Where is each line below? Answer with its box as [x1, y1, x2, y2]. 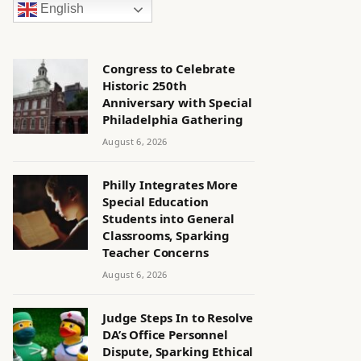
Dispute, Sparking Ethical [102, 343, 254, 359]
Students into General [102, 210, 234, 226]
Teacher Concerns [102, 244, 209, 260]
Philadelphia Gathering [102, 111, 243, 127]
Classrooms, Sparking [102, 227, 230, 243]
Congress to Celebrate [102, 60, 235, 77]
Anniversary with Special [102, 94, 252, 110]
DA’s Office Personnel [102, 326, 228, 342]
